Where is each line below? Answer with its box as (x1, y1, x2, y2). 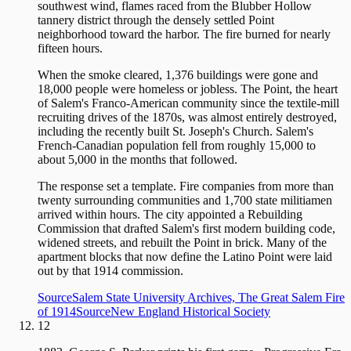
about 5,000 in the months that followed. (38, 153, 237, 167)
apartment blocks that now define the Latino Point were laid (38, 250, 332, 264)
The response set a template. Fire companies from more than (38, 179, 334, 194)
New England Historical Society (110, 305, 270, 319)
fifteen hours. (38, 42, 103, 56)
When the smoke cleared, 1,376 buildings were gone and (38, 68, 318, 82)
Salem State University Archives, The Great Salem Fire (72, 291, 345, 305)
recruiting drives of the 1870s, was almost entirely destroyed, (38, 110, 337, 125)
